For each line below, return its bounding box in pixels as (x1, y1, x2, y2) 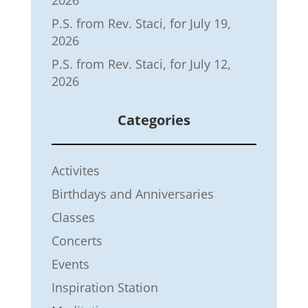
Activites (51, 162, 100, 179)
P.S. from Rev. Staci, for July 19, (51, 14, 231, 32)
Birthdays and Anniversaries (51, 185, 214, 202)
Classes (51, 208, 95, 225)
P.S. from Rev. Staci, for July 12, (51, 55, 231, 72)
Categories (117, 110, 190, 129)
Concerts (51, 232, 102, 249)
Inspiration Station (51, 278, 158, 296)
